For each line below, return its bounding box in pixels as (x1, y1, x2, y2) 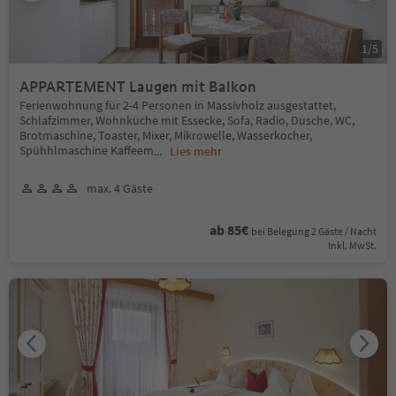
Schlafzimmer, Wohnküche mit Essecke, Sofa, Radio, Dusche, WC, (19, 111, 354, 128)
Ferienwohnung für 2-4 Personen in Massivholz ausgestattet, (19, 96, 336, 113)
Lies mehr (170, 142, 222, 159)
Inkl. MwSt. (328, 238, 377, 252)
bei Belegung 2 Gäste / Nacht (251, 224, 377, 238)
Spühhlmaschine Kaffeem (19, 141, 154, 158)
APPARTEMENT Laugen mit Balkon (129, 77, 256, 96)
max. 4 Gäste (87, 179, 153, 196)
